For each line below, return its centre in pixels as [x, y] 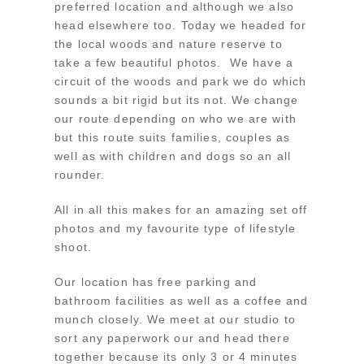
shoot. [73, 247]
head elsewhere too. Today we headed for [180, 26]
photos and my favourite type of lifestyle [175, 229]
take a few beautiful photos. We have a [174, 63]
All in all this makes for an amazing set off [181, 210]
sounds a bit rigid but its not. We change [177, 100]
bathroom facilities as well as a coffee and [182, 301]
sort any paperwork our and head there [172, 338]
